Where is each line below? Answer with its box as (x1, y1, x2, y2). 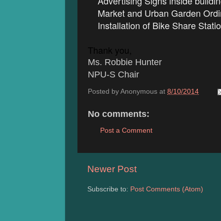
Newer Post (87, 164, 137, 174)
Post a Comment (100, 126, 152, 134)
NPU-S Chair (88, 69, 139, 79)
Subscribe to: (87, 185, 130, 193)
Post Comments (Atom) (130, 185, 203, 193)
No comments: (88, 109, 149, 119)
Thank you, (88, 43, 132, 56)
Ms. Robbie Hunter (88, 57, 162, 67)
